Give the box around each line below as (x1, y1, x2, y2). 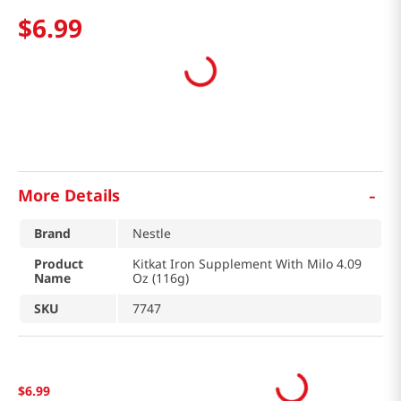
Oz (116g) (132, 269, 189, 287)
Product (34, 255, 83, 273)
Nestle (132, 225, 171, 243)
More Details (18, 183, 120, 206)
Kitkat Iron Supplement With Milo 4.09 (132, 255, 362, 273)
